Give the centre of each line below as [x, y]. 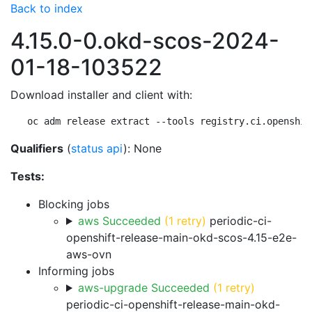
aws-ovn [89, 254]
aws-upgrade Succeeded [143, 288]
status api [97, 148]
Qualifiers [37, 148]
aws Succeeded [119, 221]
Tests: [28, 176]
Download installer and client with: [101, 95]
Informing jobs [76, 271]
